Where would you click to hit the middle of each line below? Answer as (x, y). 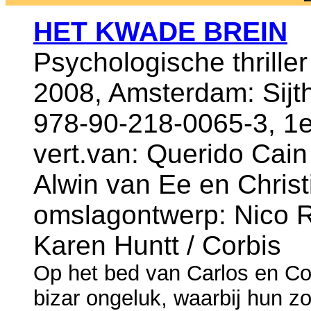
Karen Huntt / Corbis (157, 245)
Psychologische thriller (170, 62)
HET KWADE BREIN (160, 31)
